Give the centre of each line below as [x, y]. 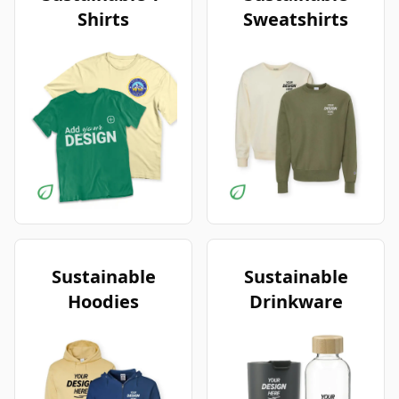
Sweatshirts [296, 19]
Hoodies [103, 301]
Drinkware [296, 301]
